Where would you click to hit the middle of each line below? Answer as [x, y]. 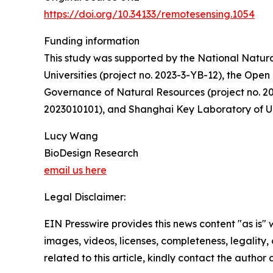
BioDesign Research [91, 153]
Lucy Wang [71, 136]
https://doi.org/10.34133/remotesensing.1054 [149, 14]
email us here [75, 170]
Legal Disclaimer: [85, 197]
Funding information [92, 41]
